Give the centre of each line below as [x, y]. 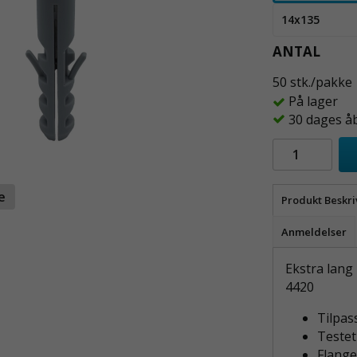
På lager [313, 102]
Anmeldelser [314, 232]
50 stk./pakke [312, 82]
